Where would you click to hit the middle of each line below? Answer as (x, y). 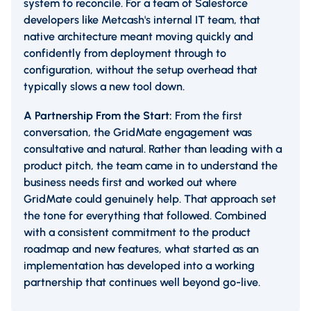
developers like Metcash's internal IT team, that (142, 20)
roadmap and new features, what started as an (141, 249)
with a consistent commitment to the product (137, 233)
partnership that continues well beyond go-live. (142, 283)
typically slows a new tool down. (104, 87)
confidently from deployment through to (125, 53)
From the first (209, 116)
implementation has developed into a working (139, 266)
